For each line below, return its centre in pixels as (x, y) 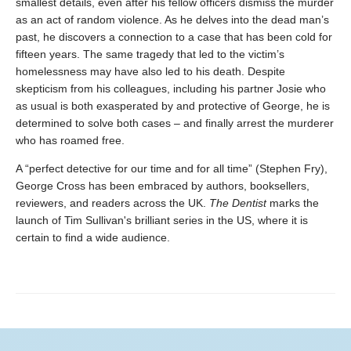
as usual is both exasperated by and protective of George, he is (173, 105)
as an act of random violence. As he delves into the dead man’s (172, 19)
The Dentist (239, 203)
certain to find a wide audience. (93, 237)
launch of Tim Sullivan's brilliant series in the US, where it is (162, 220)
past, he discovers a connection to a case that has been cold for (174, 36)
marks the (294, 203)
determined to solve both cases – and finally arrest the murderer (175, 123)
